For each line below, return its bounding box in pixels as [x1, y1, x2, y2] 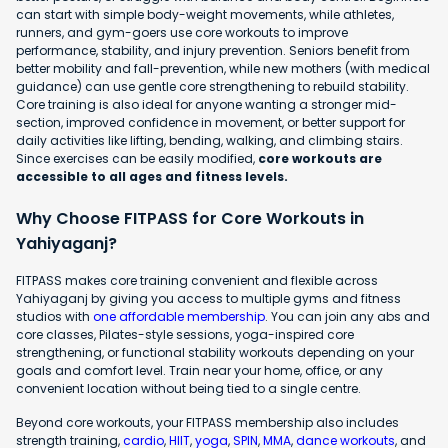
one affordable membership [93, 307, 265, 325]
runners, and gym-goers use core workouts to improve [16, 23, 348, 41]
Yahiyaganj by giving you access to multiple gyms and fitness [16, 289, 401, 307]
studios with [16, 307, 93, 325]
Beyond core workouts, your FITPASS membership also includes [16, 413, 399, 431]
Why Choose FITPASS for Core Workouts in [16, 206, 364, 230]
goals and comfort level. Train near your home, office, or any [16, 361, 383, 379]
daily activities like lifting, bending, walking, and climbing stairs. [16, 131, 403, 149]
